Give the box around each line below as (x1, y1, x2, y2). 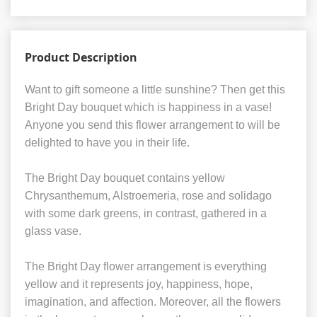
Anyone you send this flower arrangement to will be (25, 119, 280, 132)
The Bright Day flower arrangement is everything (25, 260, 267, 273)
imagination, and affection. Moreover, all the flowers (25, 296, 281, 309)
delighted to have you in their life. (25, 137, 190, 149)
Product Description (25, 50, 137, 66)
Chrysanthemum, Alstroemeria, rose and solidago (25, 190, 272, 202)
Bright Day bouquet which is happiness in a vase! (25, 101, 272, 114)
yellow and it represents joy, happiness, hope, (25, 278, 253, 291)
